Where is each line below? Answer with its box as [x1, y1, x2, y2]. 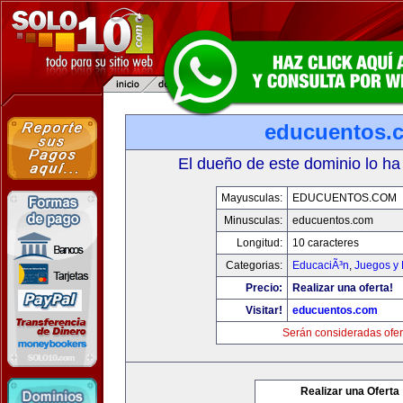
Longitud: [237, 237, 282, 249]
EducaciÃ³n [292, 259, 349, 272]
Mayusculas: [221, 192, 282, 204]
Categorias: [226, 259, 282, 272]
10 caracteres [292, 237, 359, 249]
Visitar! [246, 304, 282, 317]
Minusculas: [224, 214, 282, 227]
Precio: [246, 282, 282, 294]
